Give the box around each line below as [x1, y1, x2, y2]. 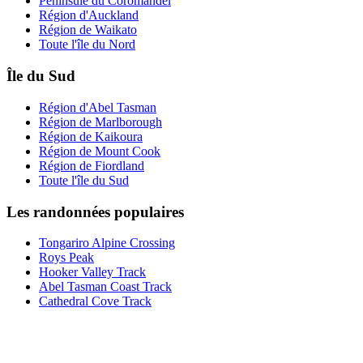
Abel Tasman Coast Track [39, 280, 172, 294]
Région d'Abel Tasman [39, 100, 156, 114]
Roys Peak [39, 250, 94, 265]
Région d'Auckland [39, 8, 139, 23]
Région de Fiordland [39, 158, 144, 173]
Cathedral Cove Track [39, 294, 152, 309]
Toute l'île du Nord [39, 37, 135, 52]
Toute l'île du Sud [39, 173, 129, 187]
